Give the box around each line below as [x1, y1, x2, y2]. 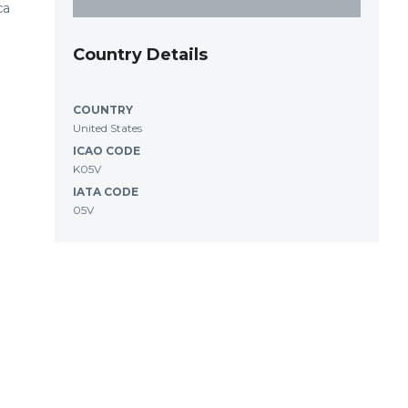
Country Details [73, 45, 208, 65]
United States [73, 121, 142, 135]
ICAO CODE [73, 144, 140, 158]
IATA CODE [73, 185, 138, 199]
